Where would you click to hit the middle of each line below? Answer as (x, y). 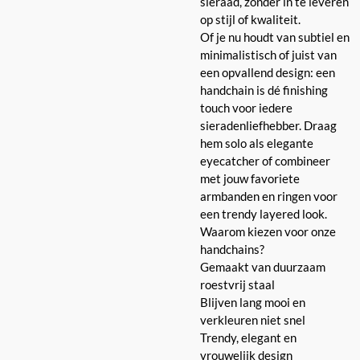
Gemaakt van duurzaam (263, 266)
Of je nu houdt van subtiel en (275, 37)
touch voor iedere (246, 107)
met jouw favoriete (250, 178)
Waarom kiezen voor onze (268, 231)
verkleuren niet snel (253, 319)
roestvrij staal (237, 284)
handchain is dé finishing (264, 90)
